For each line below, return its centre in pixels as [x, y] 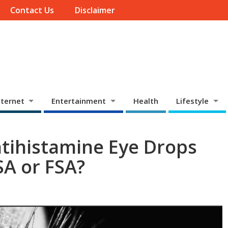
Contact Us [32, 10]
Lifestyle [192, 101]
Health [146, 101]
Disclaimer [95, 10]
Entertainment [79, 101]
